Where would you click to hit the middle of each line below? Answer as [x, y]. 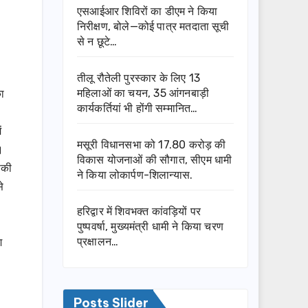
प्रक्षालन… [98, 242]
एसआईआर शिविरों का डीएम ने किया [147, 12]
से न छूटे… [97, 42]
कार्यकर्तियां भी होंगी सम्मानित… [137, 109]
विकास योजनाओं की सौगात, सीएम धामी [155, 160]
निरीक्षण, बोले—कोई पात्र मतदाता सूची [153, 27]
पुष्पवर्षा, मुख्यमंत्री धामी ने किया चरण [150, 227]
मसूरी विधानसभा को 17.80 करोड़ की [152, 145]
